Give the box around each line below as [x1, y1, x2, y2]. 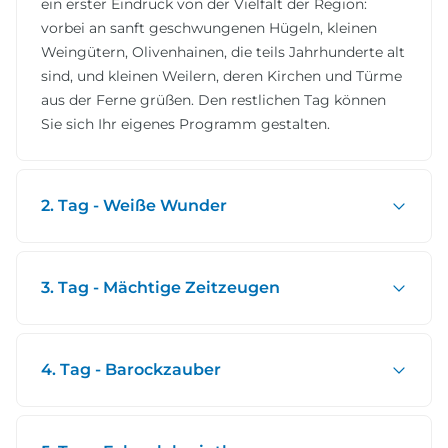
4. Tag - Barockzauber [41, 359, 221, 379]
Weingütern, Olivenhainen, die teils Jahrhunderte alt [41, 42, 405, 61]
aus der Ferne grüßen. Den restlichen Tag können [41, 90, 386, 109]
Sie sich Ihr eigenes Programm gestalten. [41, 114, 330, 133]
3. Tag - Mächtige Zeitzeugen [41, 277, 280, 297]
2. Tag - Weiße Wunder [41, 195, 227, 215]
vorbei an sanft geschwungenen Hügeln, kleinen [41, 18, 377, 37]
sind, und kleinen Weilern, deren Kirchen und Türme [41, 66, 402, 85]
